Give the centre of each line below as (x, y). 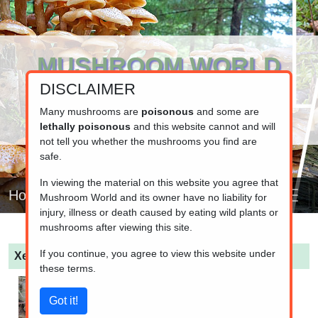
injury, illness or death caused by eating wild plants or (159, 212)
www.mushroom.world (159, 93)
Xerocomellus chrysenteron (91, 256)
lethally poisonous (85, 126)
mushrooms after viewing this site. (116, 227)
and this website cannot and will (203, 126)
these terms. (67, 268)
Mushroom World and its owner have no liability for (153, 197)
